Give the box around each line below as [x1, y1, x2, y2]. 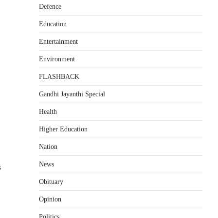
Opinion [39, 196, 61, 203]
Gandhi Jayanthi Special [39, 91, 105, 98]
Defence [39, 3, 61, 10]
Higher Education [39, 126, 88, 133]
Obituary [39, 178, 63, 185]
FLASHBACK [39, 73, 79, 80]
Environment [39, 55, 75, 63]
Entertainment [39, 38, 78, 45]
